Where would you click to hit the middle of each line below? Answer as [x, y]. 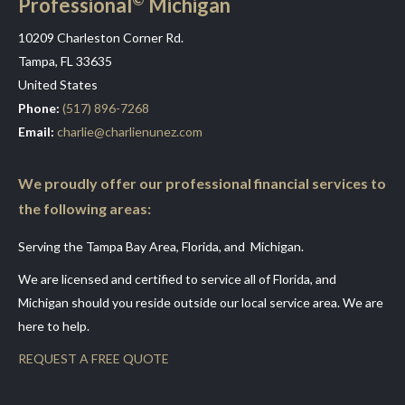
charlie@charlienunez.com [130, 132]
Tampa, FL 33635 [65, 61]
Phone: [40, 108]
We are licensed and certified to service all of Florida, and [177, 279]
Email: [36, 132]
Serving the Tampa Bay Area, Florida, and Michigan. [161, 246]
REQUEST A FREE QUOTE [94, 358]
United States [58, 85]
